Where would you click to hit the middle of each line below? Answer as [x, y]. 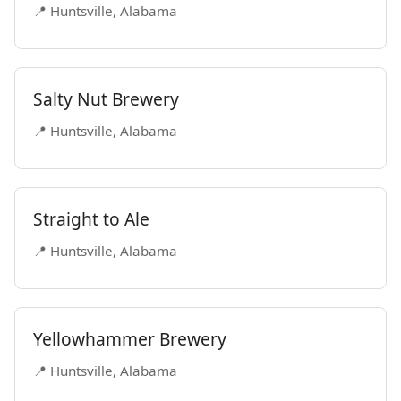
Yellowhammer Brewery [130, 339]
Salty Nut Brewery [106, 99]
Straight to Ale [91, 219]
